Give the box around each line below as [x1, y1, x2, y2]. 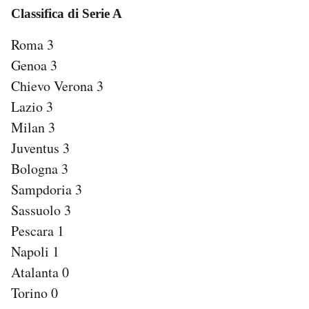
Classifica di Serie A [11, 6, 122, 21]
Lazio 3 [11, 97, 53, 116]
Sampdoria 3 [11, 179, 82, 199]
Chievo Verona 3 [11, 76, 103, 95]
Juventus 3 [11, 138, 70, 157]
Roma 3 [11, 34, 54, 54]
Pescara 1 [11, 221, 64, 240]
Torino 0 [11, 283, 58, 302]
